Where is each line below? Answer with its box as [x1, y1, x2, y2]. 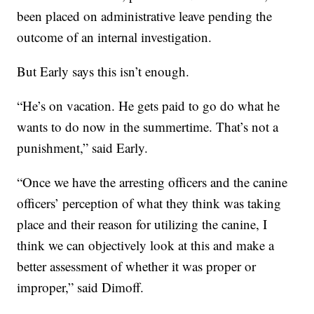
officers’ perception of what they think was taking [17, 194, 282, 212]
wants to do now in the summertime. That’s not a [17, 118, 279, 136]
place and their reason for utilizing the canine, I [17, 215, 268, 233]
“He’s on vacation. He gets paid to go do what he [17, 97, 280, 115]
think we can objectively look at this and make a [17, 236, 275, 254]
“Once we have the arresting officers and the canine [17, 173, 288, 191]
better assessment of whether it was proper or [17, 257, 257, 275]
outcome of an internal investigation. [17, 28, 212, 46]
